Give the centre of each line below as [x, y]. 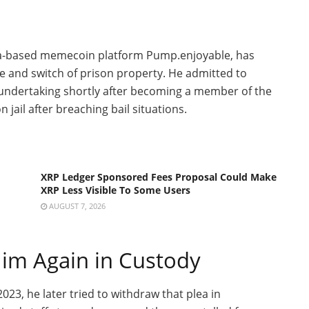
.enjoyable [204, 55]
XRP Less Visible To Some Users [116, 190]
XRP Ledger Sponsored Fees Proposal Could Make [159, 177]
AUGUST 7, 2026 [76, 206]
